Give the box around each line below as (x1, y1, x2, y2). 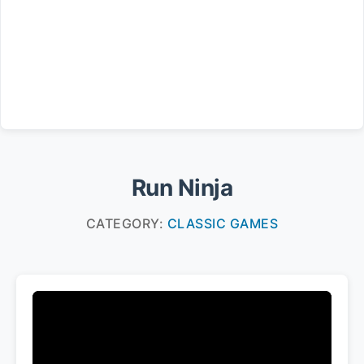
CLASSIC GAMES (167, 215, 279, 232)
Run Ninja (131, 174, 233, 201)
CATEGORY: (85, 215, 167, 232)
